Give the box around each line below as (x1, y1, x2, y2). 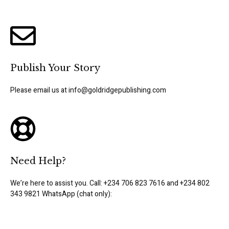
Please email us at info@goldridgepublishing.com (10, 84, 166, 96)
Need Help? (10, 155, 66, 167)
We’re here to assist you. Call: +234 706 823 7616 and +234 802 (10, 177, 210, 189)
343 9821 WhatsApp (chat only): (10, 188, 112, 199)
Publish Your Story (10, 62, 100, 74)
